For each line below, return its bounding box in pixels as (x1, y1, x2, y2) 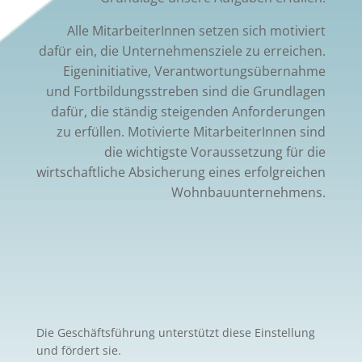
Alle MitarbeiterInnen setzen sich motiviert (67, 21, 326, 40)
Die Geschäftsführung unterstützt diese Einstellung (36, 324, 315, 340)
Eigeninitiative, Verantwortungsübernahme (63, 61, 326, 80)
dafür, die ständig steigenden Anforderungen (51, 102, 326, 120)
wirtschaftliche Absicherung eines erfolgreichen (36, 162, 326, 181)
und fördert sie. (36, 342, 121, 358)
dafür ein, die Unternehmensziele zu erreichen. (39, 41, 326, 60)
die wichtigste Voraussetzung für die (104, 142, 326, 161)
